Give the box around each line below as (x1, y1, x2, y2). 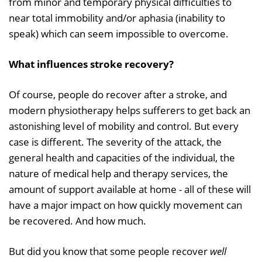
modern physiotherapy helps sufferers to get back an (9, 103, 250, 117)
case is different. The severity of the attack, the (9, 135, 222, 149)
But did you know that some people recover (9, 244, 210, 258)
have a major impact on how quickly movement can (9, 198, 242, 212)
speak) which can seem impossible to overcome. (9, 26, 229, 40)
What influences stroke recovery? (9, 57, 174, 71)
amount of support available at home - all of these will (9, 182, 251, 196)
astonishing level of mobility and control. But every (9, 119, 239, 133)
